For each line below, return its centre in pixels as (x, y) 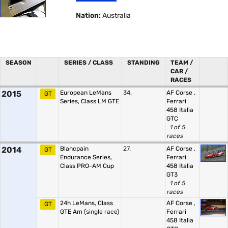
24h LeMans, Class (87, 203)
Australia (116, 16)
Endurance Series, (86, 157)
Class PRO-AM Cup (87, 166)
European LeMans (86, 93)
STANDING (144, 63)
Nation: (89, 16)
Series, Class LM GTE (90, 101)
